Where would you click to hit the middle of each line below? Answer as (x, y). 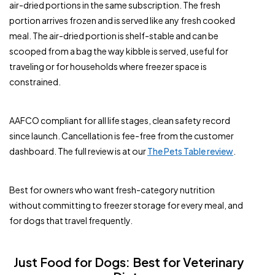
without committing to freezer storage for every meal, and (126, 205)
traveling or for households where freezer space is (108, 66)
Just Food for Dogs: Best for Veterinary (128, 262)
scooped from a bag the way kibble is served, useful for (119, 51)
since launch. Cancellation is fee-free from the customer (122, 136)
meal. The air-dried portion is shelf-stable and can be (114, 36)
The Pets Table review (190, 151)
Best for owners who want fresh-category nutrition (112, 190)
